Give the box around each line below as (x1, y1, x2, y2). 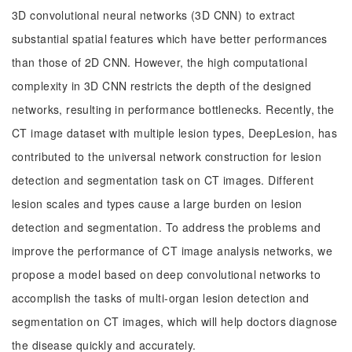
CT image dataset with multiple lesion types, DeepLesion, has (12, 125, 338, 141)
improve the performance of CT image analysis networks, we (12, 243, 332, 258)
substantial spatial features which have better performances (12, 31, 328, 46)
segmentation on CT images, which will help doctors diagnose (12, 313, 338, 329)
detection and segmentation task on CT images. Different (12, 172, 314, 188)
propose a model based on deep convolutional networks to (12, 266, 321, 282)
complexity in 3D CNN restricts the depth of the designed (12, 78, 312, 93)
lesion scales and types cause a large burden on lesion (12, 196, 302, 211)
